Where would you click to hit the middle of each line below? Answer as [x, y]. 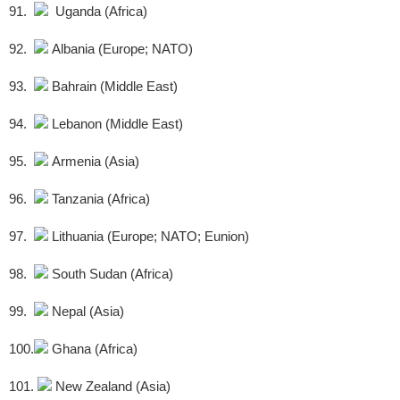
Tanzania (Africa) [99, 199]
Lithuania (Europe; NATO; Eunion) [149, 237]
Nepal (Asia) [86, 312]
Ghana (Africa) [93, 349]
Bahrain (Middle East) [113, 87]
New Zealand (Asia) [111, 387]
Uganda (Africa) [98, 12]
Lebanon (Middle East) [116, 124]
